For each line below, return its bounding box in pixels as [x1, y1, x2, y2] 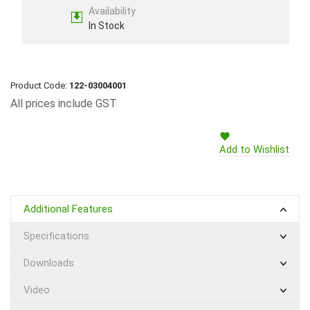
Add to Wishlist [219, 143, 289, 156]
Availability [88, 6, 136, 17]
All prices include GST [10, 97, 117, 111]
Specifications [24, 230, 89, 243]
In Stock [88, 20, 125, 32]
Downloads [24, 257, 74, 270]
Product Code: [10, 80, 69, 91]
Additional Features [24, 203, 113, 216]
